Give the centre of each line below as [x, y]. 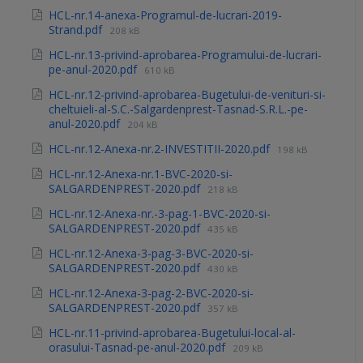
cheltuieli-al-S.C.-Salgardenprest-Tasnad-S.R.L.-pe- [178, 109]
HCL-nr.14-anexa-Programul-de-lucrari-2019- [165, 15]
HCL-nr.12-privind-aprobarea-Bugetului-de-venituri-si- [187, 95]
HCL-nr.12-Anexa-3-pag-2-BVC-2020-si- [151, 293]
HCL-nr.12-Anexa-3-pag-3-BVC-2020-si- [151, 254]
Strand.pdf [77, 30]
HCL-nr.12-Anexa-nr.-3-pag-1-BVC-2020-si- [160, 214]
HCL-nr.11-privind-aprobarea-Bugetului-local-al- [172, 333]
